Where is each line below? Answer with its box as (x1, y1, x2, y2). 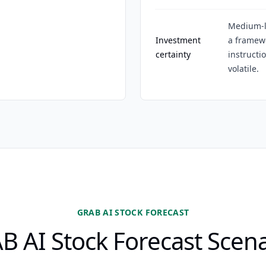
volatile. (228, 63, 259, 74)
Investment (156, 34, 201, 46)
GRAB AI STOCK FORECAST (77, 207, 189, 218)
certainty (156, 49, 191, 60)
